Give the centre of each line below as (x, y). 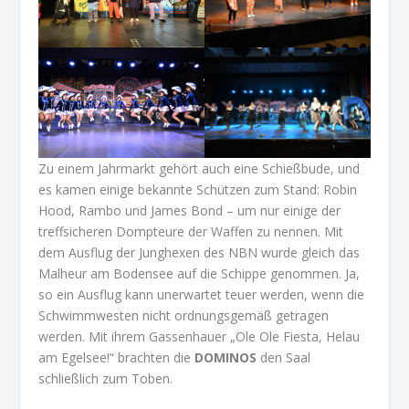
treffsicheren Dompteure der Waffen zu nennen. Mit (191, 232)
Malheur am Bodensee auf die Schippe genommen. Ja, (199, 274)
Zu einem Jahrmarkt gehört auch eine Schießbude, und (199, 169)
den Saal (284, 358)
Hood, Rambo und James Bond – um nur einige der (190, 211)
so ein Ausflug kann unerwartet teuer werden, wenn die (202, 295)
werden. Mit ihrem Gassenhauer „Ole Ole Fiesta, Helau (199, 337)
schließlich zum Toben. (106, 379)
